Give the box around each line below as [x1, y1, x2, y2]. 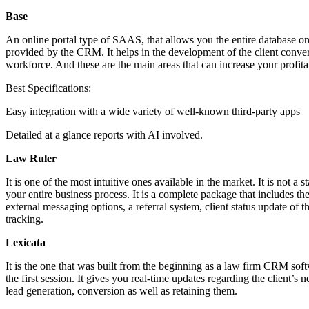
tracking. [6, 212, 43, 225]
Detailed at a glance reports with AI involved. [6, 128, 203, 141]
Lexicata [6, 236, 46, 248]
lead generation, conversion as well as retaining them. [6, 284, 237, 297]
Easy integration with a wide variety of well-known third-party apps [6, 105, 300, 117]
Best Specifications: [6, 81, 91, 94]
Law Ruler [6, 152, 57, 164]
